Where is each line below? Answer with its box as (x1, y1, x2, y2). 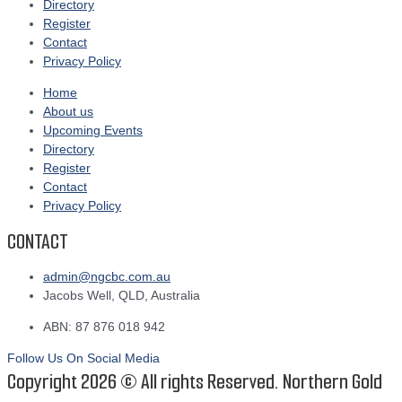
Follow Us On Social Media (7, 351, 160, 365)
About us (43, 104, 93, 118)
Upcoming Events (43, 123, 143, 137)
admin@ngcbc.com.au (43, 270, 170, 284)
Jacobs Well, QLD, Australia (43, 289, 200, 303)
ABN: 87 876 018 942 (43, 319, 165, 334)
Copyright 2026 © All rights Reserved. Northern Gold (7, 367, 382, 396)
